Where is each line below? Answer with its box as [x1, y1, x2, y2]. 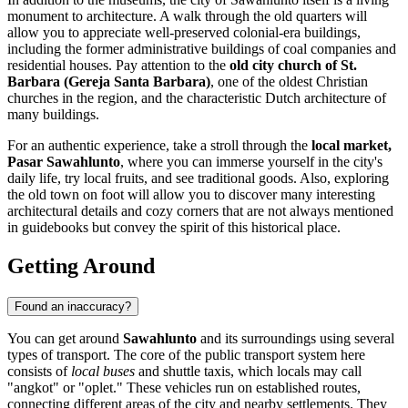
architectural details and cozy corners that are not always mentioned [7, 203, 393, 219]
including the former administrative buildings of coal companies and [7, 41, 396, 57]
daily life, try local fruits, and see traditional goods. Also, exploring [7, 170, 389, 187]
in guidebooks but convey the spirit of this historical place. [7, 219, 341, 236]
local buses [71, 362, 135, 379]
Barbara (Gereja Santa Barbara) [7, 74, 210, 90]
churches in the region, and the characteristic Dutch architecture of [7, 90, 386, 107]
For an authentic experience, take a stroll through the [7, 138, 311, 154]
